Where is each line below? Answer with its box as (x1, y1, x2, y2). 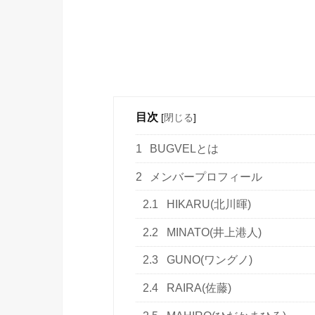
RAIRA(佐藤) (164, 282, 232, 295)
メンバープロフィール (147, 170, 263, 183)
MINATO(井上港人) (164, 226, 262, 238)
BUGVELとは (147, 142, 219, 155)
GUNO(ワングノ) (164, 254, 253, 266)
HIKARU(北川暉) (164, 198, 252, 211)
